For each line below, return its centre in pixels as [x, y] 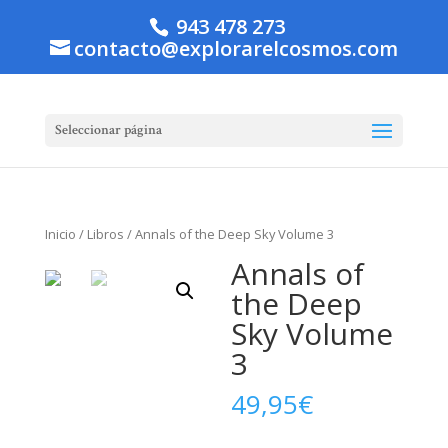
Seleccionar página [108, 130]
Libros [105, 234]
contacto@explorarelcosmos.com [235, 48]
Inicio [60, 234]
